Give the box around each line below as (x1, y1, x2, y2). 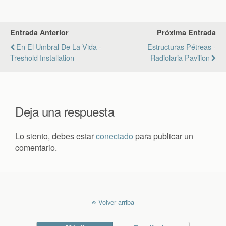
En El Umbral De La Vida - (16, 41, 101, 52)
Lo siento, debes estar (15, 130, 96, 142)
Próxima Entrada (157, 27, 216, 37)
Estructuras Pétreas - (147, 41, 216, 52)
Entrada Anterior (10, 27, 69, 37)
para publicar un (133, 130, 193, 142)
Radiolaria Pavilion (150, 51, 210, 63)
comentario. (15, 141, 57, 153)
